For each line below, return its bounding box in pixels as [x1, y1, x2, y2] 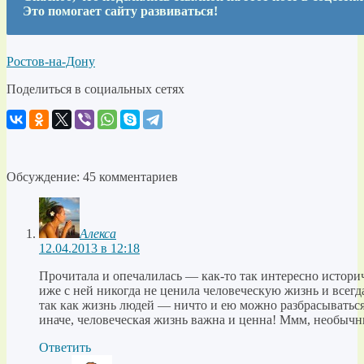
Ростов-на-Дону [6, 54, 95, 69]
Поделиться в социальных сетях [6, 82, 184, 97]
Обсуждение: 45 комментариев [6, 170, 178, 184]
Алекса [80, 227, 116, 241]
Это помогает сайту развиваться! [23, 4, 218, 19]
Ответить [39, 340, 91, 355]
